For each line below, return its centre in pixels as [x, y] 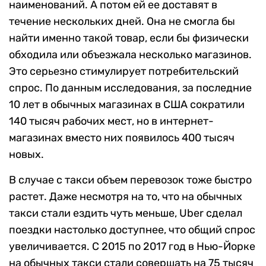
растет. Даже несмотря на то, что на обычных [126, 197]
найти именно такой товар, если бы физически [129, 38]
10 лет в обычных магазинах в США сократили [127, 105]
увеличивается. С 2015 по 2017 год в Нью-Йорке [132, 247]
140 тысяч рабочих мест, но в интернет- [111, 121]
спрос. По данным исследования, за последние [130, 88]
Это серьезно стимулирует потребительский [124, 72]
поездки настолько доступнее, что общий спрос [132, 230]
